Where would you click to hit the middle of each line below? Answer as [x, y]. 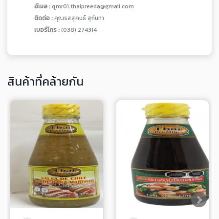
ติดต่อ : [44, 18]
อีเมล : [43, 6]
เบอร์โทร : [48, 30]
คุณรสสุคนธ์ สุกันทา [79, 18]
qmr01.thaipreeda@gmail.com [93, 6]
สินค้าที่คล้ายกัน [45, 81]
